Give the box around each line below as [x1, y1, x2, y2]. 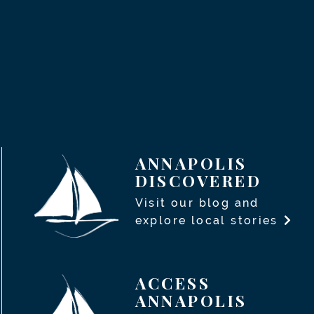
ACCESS [135, 272, 211, 294]
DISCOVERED [135, 170, 261, 192]
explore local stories [135, 214, 283, 228]
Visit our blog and [135, 196, 259, 210]
